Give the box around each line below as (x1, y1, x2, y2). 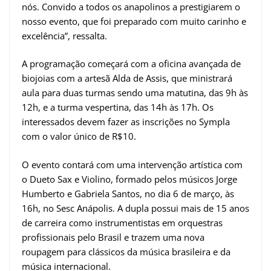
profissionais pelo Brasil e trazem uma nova (22, 230, 204, 243)
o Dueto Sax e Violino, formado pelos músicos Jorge (22, 172, 237, 185)
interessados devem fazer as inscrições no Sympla (22, 116, 230, 128)
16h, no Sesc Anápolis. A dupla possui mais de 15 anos (22, 201, 249, 214)
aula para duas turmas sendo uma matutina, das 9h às (22, 87, 248, 99)
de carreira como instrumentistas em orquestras (22, 216, 223, 229)
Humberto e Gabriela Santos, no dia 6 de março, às (22, 187, 234, 200)
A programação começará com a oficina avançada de (22, 57, 241, 70)
